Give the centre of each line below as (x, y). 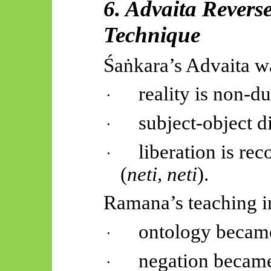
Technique (152, 35)
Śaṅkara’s (142, 65)
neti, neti (162, 174)
